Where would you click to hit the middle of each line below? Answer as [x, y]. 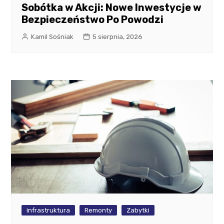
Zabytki [138, 210]
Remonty [98, 210]
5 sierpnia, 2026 [118, 37]
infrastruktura [48, 210]
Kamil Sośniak [52, 37]
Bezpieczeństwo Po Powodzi [93, 20]
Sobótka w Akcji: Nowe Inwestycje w [112, 8]
